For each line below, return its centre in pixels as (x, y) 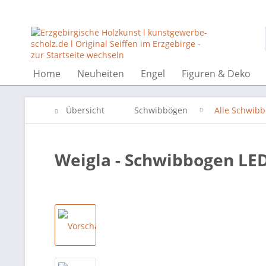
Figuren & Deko (216, 74)
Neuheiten (101, 74)
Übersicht (85, 110)
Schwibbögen (161, 110)
